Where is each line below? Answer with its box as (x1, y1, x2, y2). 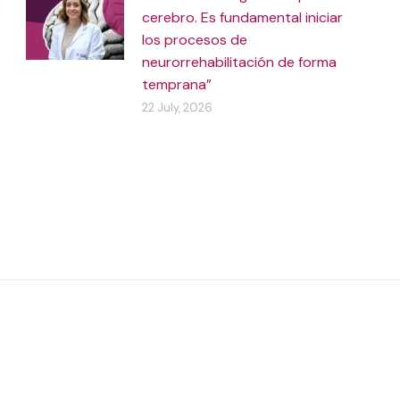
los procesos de (142, 30, 248, 49)
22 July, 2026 (142, 100, 213, 115)
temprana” (142, 75, 212, 94)
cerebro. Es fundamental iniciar (142, 8, 344, 27)
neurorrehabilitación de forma (142, 53, 337, 71)
